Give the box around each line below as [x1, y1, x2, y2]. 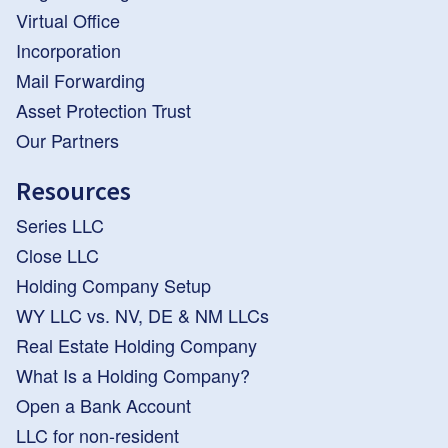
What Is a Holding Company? [16, 362, 250, 389]
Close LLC [16, 242, 99, 269]
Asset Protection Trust [16, 97, 191, 124]
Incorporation [16, 37, 121, 64]
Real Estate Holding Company [16, 332, 257, 359]
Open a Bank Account [16, 392, 191, 419]
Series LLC [16, 212, 104, 239]
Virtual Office [16, 7, 120, 34]
